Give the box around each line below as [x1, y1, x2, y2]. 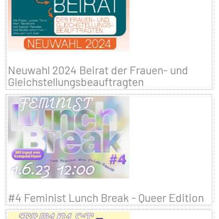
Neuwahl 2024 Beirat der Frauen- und [7, 63, 188, 77]
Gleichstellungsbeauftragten [7, 75, 144, 89]
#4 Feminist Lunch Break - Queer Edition [7, 190, 204, 204]
